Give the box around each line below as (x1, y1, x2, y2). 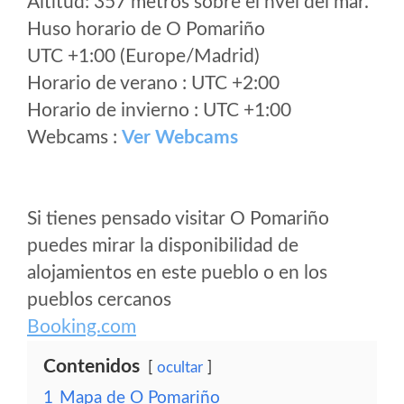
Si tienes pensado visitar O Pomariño (27, 209, 329, 228)
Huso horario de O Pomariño (27, 20, 265, 39)
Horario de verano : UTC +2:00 (27, 74, 280, 93)
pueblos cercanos (27, 290, 171, 309)
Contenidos (43, 357, 140, 376)
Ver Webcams (122, 128, 238, 147)
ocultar (157, 360, 203, 375)
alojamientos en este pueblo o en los (27, 263, 327, 282)
